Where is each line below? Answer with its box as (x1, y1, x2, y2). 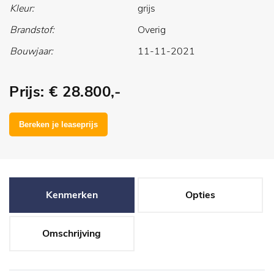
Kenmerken (45, 188, 98, 202)
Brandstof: (10, 23, 54, 37)
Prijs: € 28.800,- (9, 81, 120, 102)
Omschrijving (42, 226, 102, 240)
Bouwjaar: (10, 44, 53, 58)
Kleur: (10, 1, 34, 15)
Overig (138, 23, 166, 37)
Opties (185, 188, 215, 202)
